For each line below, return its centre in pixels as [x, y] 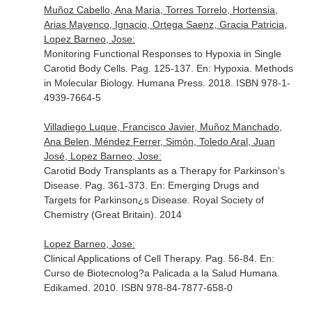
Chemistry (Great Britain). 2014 [112, 214]
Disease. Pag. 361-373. [97, 185]
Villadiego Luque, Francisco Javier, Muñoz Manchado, [163, 127]
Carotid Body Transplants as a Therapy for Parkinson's [164, 171]
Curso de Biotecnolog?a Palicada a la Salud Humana [160, 273]
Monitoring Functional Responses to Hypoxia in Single [162, 54]
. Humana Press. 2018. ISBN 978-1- [211, 83]
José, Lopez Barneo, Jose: [102, 156]
